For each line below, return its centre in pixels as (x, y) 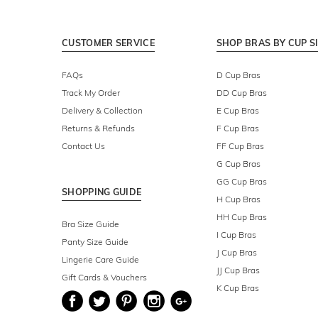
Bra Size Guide (91, 224)
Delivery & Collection (102, 111)
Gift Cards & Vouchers (104, 278)
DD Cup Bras (241, 93)
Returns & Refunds (98, 128)
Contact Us (83, 146)
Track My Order (91, 93)
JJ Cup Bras (238, 270)
